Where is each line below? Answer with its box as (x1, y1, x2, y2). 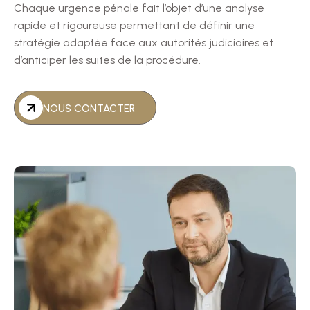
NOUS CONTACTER (43, 102, 135, 115)
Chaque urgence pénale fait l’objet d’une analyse (14, 1, 264, 15)
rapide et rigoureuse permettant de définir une (14, 19, 255, 33)
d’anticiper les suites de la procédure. (14, 53, 201, 67)
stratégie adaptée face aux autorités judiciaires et (14, 36, 273, 50)
